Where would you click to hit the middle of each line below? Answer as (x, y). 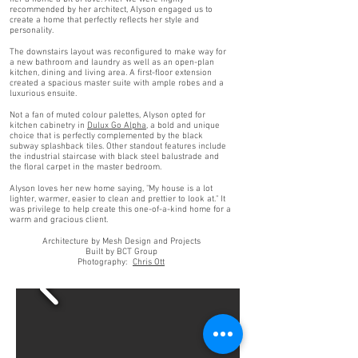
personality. (33, 31)
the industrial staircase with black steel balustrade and (114, 157)
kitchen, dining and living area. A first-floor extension (111, 73)
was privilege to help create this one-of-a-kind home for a (120, 210)
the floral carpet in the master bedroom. (87, 167)
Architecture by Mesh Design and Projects (121, 242)
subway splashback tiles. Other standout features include (118, 147)
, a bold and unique (183, 126)
